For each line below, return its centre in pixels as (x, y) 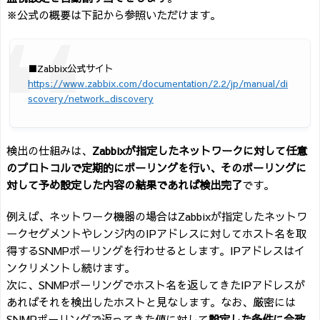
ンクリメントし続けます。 (71, 268)
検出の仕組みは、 (49, 151)
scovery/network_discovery (91, 98)
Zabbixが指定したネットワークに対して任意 (200, 151)
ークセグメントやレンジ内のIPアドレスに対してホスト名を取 (156, 234)
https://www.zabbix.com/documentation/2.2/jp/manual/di (158, 83)
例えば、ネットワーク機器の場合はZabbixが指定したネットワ (157, 216)
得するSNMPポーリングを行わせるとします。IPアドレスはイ (156, 251)
